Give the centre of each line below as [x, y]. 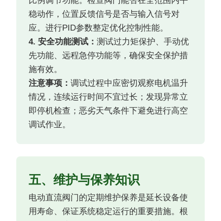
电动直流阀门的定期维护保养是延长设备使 [109, 198]
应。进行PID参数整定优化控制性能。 [99, 28]
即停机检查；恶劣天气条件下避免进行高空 [109, 111]
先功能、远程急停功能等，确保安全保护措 [109, 56]
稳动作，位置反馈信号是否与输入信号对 [104, 14]
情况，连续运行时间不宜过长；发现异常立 [109, 97]
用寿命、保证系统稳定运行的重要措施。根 [109, 212]
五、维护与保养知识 [84, 180]
